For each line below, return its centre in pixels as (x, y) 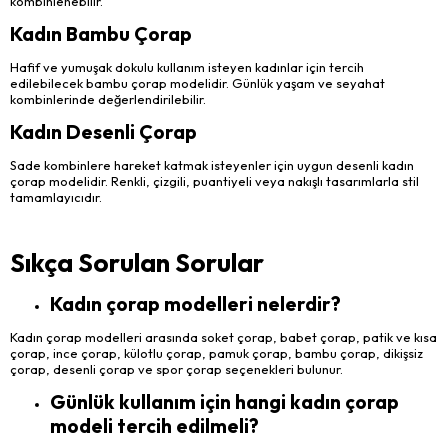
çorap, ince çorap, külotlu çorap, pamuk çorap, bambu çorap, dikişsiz (216, 352)
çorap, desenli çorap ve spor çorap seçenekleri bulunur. (176, 368)
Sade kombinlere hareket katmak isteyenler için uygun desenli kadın (212, 164)
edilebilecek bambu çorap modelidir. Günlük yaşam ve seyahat (197, 83)
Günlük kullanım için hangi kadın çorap (224, 401)
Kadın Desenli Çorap (103, 131)
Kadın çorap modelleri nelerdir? (195, 304)
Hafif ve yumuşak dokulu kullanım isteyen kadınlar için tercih (187, 67)
